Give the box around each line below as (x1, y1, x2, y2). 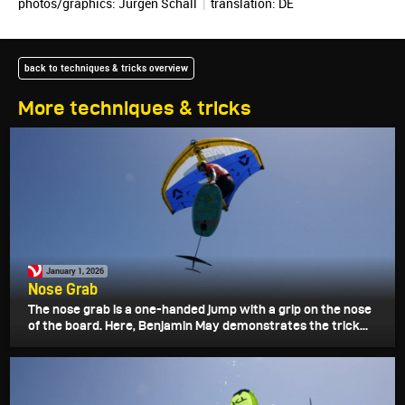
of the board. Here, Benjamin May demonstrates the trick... (28, 317, 368, 333)
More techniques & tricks (18, 97, 251, 118)
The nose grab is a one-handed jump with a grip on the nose (28, 301, 372, 316)
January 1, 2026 (46, 265, 104, 278)
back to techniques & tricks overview (24, 62, 188, 73)
